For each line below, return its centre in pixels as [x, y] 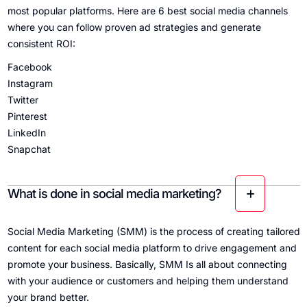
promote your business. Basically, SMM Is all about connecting [147, 265]
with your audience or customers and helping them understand [148, 281]
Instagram [30, 84]
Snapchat [29, 149]
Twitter [23, 100]
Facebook [29, 67]
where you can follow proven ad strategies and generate [134, 27]
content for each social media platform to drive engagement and [152, 248]
